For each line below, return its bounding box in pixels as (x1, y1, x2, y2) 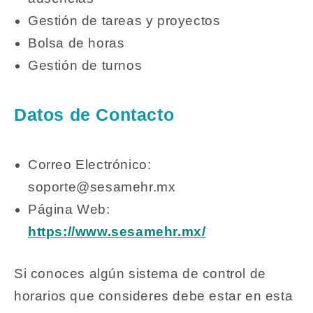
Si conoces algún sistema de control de (14, 266, 266, 282)
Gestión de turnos (28, 57, 143, 73)
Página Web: (28, 201, 110, 217)
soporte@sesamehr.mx (28, 179, 176, 194)
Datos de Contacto (14, 105, 175, 125)
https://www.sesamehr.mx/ (28, 224, 206, 239)
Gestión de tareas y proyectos (28, 13, 221, 28)
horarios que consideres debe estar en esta (14, 289, 293, 304)
